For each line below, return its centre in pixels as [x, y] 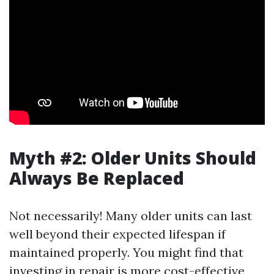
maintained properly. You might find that [126, 252]
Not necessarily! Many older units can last [131, 216]
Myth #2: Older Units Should [133, 158]
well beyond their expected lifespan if [117, 234]
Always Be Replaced [97, 178]
